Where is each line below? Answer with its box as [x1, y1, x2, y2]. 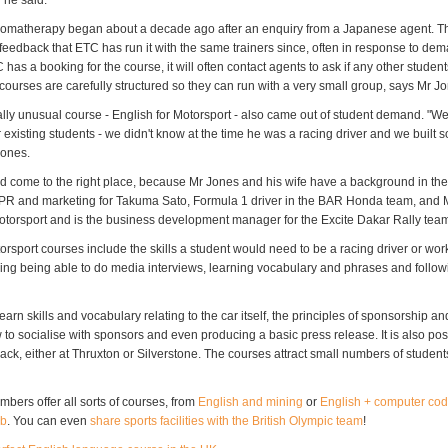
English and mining [198, 395, 303, 409]
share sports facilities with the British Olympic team [90, 414, 363, 428]
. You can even [7, 414, 90, 428]
